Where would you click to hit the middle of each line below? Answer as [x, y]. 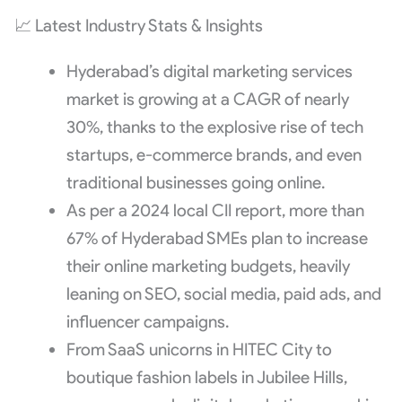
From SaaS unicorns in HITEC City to [199, 349]
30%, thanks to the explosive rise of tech [214, 127]
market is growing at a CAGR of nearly [207, 99]
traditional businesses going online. [195, 182]
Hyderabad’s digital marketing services [209, 71]
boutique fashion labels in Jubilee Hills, [206, 377]
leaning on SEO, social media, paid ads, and [223, 293]
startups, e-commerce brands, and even [214, 154]
